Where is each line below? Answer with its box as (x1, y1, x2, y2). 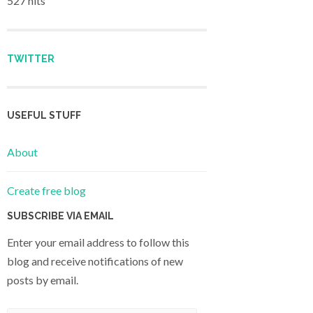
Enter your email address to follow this (7, 235, 189, 249)
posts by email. (7, 273, 78, 287)
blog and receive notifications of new (7, 254, 183, 268)
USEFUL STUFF (7, 109, 81, 121)
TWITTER (7, 52, 54, 64)
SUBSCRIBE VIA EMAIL (7, 210, 114, 222)
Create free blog (7, 184, 86, 198)
